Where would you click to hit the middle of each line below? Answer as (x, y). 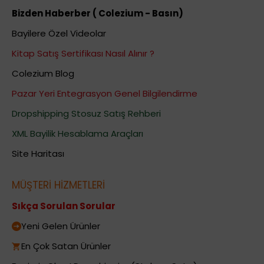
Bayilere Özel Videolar (59, 33)
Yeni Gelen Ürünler (61, 226)
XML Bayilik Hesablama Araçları (77, 133)
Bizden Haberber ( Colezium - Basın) (98, 13)
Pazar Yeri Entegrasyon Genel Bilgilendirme (105, 93)
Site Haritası (38, 153)
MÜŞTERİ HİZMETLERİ (58, 185)
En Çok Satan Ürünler (66, 246)
